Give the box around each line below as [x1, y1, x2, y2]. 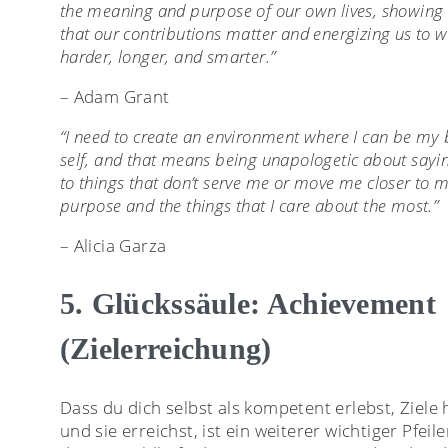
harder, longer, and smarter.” [59, 44, 276, 68]
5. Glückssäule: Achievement [59, 287, 436, 321]
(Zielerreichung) [59, 332, 272, 366]
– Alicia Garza [59, 233, 167, 257]
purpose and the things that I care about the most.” [59, 193, 439, 217]
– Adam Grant [59, 84, 170, 108]
